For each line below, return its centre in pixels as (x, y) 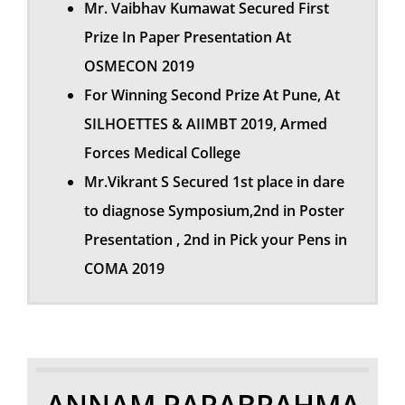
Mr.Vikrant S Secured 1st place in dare (214, 182)
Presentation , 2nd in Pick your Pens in (216, 240)
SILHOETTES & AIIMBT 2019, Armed (206, 124)
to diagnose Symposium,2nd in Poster (214, 211)
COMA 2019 (124, 269)
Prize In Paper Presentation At (188, 38)
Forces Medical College (162, 153)
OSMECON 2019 (139, 66)
